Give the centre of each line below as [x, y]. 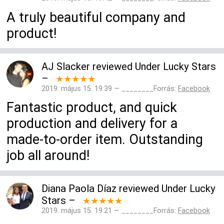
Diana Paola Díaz [79, 189]
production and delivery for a [92, 124]
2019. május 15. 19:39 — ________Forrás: [109, 88]
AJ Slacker [65, 66]
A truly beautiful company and [96, 17]
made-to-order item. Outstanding [105, 140]
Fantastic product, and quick [92, 108]
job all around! [48, 156]
